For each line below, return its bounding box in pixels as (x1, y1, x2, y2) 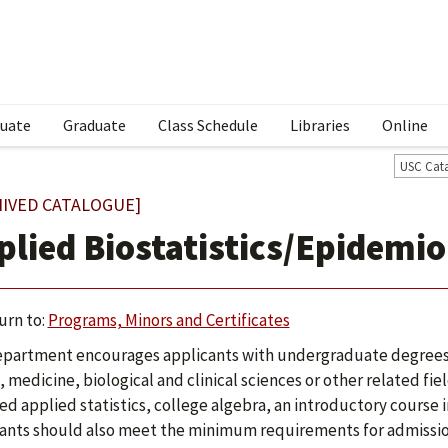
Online (382, 115, 428, 135)
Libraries (290, 115, 350, 135)
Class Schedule (158, 115, 258, 135)
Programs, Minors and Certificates (47, 309, 290, 331)
